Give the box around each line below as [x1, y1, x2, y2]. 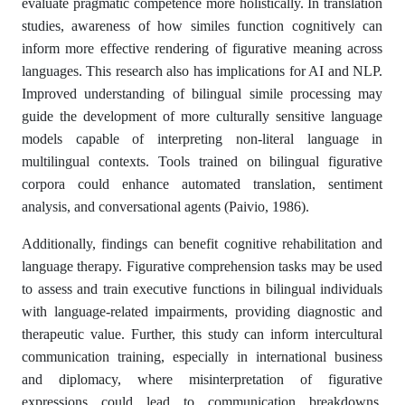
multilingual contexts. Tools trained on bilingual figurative [22, 154, 383, 169]
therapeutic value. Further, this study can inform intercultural [22, 326, 383, 342]
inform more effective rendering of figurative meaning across [22, 41, 383, 56]
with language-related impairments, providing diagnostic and [22, 304, 383, 319]
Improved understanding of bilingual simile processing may [22, 86, 383, 101]
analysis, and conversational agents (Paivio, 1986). [22, 199, 309, 214]
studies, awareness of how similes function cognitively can [22, 18, 383, 33]
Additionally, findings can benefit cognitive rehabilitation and [22, 236, 383, 251]
